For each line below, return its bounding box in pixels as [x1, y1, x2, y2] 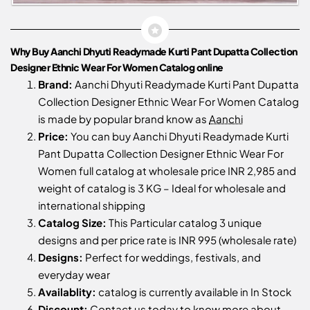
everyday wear [38, 268, 110, 282]
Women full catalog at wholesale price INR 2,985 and [38, 164, 296, 178]
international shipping [38, 199, 145, 212]
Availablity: [38, 285, 96, 299]
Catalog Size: [38, 216, 107, 230]
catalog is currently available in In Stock [96, 285, 291, 299]
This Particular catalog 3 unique [107, 216, 262, 230]
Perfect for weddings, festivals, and [83, 250, 261, 264]
